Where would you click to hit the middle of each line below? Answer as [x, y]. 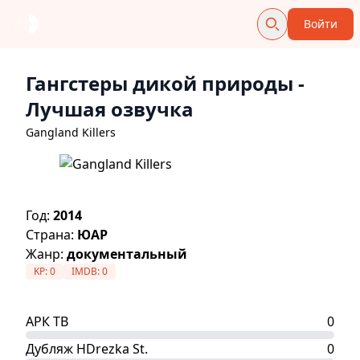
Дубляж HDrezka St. [87, 349]
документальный [127, 254]
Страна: [51, 235]
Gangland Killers [71, 132]
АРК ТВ [47, 321]
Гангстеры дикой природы [160, 83]
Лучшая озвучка [110, 109]
